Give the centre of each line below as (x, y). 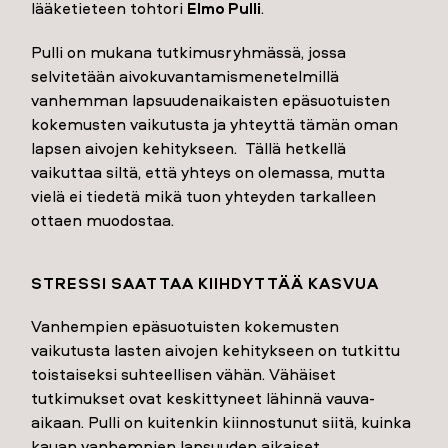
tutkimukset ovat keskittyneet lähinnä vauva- (203, 398)
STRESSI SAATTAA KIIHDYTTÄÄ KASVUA (205, 283)
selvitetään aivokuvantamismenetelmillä (185, 76)
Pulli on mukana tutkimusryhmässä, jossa (189, 52)
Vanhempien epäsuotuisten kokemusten (185, 326)
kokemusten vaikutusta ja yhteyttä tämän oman (215, 124)
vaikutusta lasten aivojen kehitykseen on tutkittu (216, 350)
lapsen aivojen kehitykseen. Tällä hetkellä (189, 148)
